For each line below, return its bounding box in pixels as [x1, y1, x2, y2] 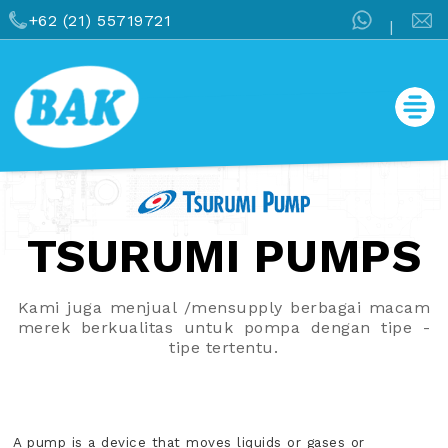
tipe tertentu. [169, 338, 279, 358]
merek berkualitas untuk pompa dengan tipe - [17, 318, 431, 338]
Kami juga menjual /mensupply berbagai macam [17, 298, 431, 318]
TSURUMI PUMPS [26, 229, 422, 284]
